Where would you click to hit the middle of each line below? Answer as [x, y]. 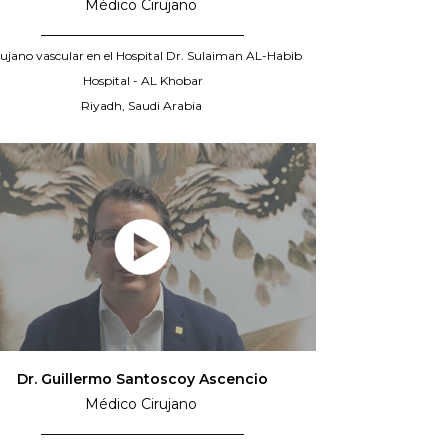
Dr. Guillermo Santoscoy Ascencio [143, 379]
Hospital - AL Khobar [142, 81]
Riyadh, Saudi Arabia [142, 106]
